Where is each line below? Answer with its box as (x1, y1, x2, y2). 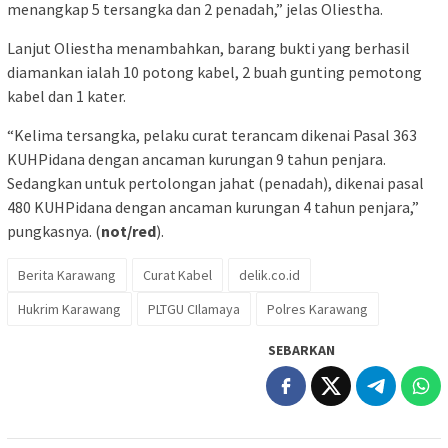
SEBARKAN (268, 340, 335, 359)
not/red (101, 220, 156, 241)
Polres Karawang (267, 299, 368, 318)
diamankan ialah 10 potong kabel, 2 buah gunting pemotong (7, 61, 422, 82)
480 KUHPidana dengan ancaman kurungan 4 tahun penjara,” (7, 196, 419, 217)
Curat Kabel (143, 265, 212, 284)
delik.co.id (239, 265, 300, 284)
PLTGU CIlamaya (148, 299, 240, 318)
